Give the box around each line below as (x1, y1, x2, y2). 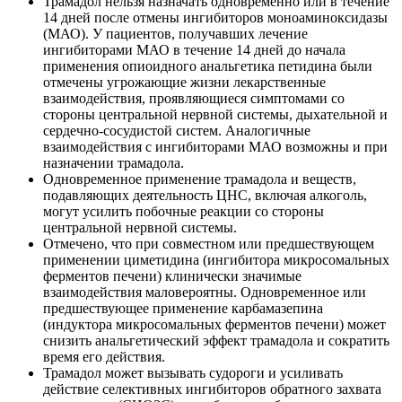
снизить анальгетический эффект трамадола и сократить (43, 332, 389, 348)
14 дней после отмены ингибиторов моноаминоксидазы (43, 9, 388, 25)
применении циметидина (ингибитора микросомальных (43, 251, 389, 267)
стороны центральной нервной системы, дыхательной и (43, 106, 388, 122)
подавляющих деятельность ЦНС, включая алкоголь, (43, 187, 367, 203)
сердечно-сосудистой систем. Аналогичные (43, 122, 310, 138)
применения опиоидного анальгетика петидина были (43, 57, 372, 74)
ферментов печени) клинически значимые (43, 267, 301, 284)
